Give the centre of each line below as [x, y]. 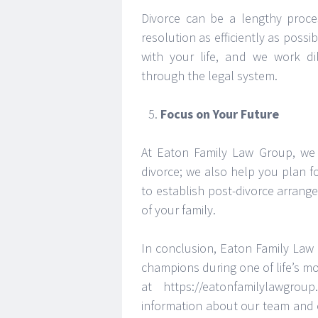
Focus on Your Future [220, 114]
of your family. [179, 210]
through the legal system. [209, 76]
